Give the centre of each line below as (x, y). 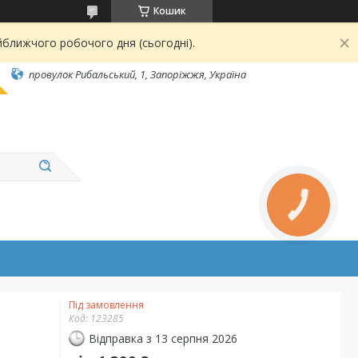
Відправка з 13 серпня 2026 (163, 338)
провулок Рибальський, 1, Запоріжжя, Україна (137, 74)
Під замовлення (106, 305)
